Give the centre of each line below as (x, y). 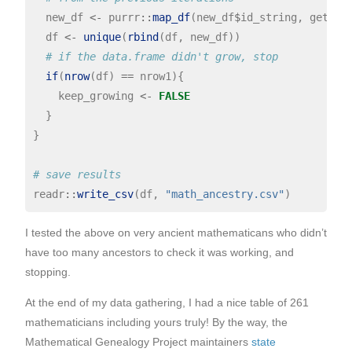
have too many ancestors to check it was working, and (159, 253)
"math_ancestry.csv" (224, 194)
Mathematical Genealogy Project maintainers (138, 342)
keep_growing (86, 96)
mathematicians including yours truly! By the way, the (156, 323)
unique (102, 37)
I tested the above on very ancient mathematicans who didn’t (176, 233)
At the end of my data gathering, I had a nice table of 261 (167, 303)
